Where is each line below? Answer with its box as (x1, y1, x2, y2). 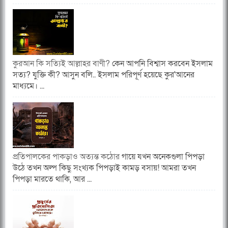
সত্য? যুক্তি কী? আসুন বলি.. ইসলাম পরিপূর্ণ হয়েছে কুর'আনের (13, 69, 194, 81)
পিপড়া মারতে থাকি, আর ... (13, 174, 92, 185)
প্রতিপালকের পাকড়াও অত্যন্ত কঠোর (13, 151, 120, 163)
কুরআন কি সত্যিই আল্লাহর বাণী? (13, 58, 112, 70)
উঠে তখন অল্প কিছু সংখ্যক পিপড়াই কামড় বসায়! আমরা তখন (13, 162, 196, 174)
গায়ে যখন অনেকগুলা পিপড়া (120, 151, 205, 163)
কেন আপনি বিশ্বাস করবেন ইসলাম (112, 58, 213, 70)
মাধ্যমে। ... (13, 80, 44, 92)
